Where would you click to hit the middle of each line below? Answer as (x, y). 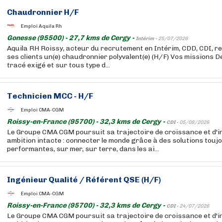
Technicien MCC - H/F (50, 96)
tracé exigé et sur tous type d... (58, 65)
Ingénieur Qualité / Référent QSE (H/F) (84, 180)
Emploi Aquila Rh (41, 26)
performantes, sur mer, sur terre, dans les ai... (83, 149)
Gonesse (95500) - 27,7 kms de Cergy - (71, 38)
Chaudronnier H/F (43, 12)
